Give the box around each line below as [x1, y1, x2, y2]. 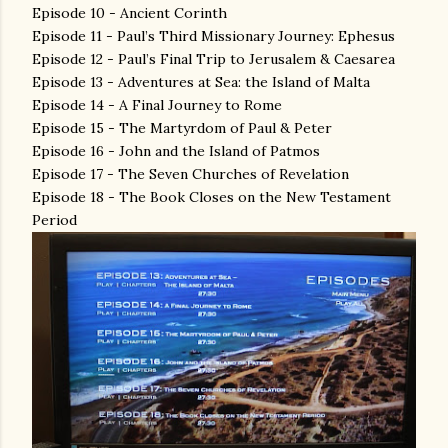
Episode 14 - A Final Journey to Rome [32, 95, 282, 114]
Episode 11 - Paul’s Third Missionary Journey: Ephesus [32, 26, 395, 45]
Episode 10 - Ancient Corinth [32, 3, 227, 22]
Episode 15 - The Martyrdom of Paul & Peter [32, 118, 332, 137]
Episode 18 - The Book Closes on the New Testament [32, 187, 391, 206]
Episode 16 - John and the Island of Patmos [32, 141, 320, 160]
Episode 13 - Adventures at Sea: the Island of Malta [32, 72, 370, 91]
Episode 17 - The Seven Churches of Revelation [32, 164, 349, 183]
